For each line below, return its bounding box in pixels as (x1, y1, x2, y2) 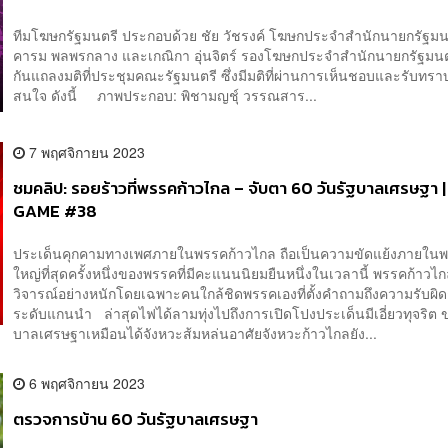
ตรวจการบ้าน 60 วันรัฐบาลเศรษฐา (13, 406, 259, 432)
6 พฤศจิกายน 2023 (25, 372, 146, 393)
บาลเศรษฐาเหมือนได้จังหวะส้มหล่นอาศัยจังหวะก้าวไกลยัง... (13, 322, 378, 343)
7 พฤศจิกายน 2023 (25, 142, 146, 163)
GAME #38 (13, 199, 98, 225)
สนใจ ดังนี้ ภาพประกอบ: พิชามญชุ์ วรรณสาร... (13, 84, 318, 105)
